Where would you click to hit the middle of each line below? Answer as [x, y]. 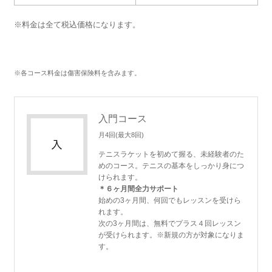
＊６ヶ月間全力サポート [138, 189]
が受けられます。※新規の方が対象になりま [171, 235]
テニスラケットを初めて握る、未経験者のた [171, 154]
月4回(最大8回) [121, 134]
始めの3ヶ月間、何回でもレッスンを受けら [169, 200]
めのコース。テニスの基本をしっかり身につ [171, 165]
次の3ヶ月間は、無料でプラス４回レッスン [169, 223]
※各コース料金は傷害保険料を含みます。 [77, 73]
